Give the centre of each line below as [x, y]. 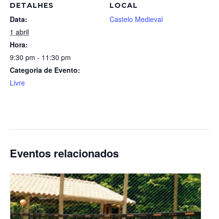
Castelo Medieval [136, 19]
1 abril [19, 32]
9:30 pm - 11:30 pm [40, 57]
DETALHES [32, 5]
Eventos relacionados [64, 153]
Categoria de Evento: [45, 70]
